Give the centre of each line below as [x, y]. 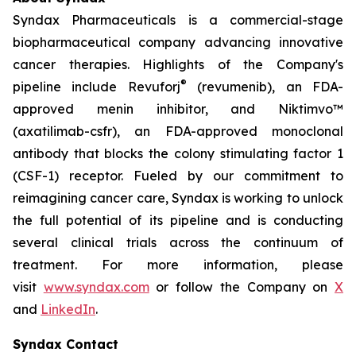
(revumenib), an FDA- [265, 87]
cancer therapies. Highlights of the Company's [178, 64]
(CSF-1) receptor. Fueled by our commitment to [178, 176]
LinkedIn [68, 309]
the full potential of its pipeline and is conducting [178, 220]
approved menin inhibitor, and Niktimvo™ [178, 109]
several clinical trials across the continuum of [178, 242]
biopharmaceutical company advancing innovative [178, 42]
